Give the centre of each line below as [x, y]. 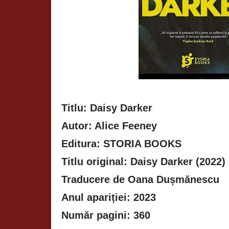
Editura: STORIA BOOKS [121, 144]
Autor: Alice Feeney [111, 126]
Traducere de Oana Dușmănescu [140, 180]
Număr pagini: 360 [106, 215]
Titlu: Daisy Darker [108, 108]
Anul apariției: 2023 [109, 198]
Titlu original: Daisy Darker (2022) [143, 162]
